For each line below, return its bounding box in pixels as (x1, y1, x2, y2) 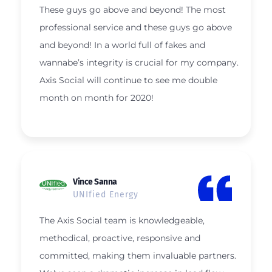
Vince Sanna (73, 176, 117, 187)
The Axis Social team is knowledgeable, (39, 214, 205, 226)
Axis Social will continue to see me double (39, 75, 217, 86)
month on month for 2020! (39, 92, 154, 104)
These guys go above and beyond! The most (39, 4, 226, 16)
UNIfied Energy (73, 189, 138, 200)
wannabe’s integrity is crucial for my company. (39, 57, 239, 69)
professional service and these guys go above (39, 22, 232, 33)
